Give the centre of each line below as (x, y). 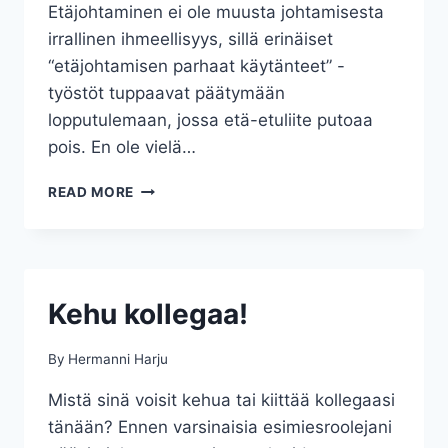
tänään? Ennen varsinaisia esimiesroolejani (220, 426)
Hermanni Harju (118, 358)
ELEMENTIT (174, 229)
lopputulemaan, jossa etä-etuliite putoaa (210, 120)
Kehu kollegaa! (148, 314)
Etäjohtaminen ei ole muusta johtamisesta (216, 12)
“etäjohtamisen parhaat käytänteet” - (196, 66)
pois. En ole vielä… (122, 147)
